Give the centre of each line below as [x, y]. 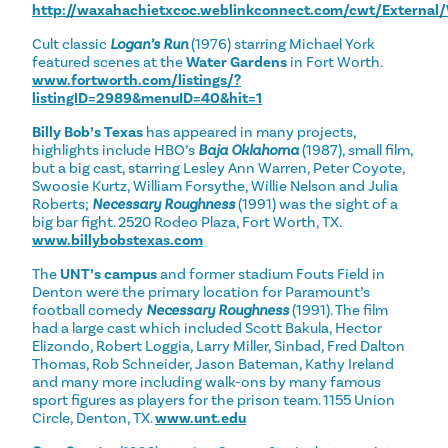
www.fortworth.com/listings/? [136, 79]
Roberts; [62, 203]
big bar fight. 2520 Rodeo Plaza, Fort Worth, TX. [186, 221]
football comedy [89, 309]
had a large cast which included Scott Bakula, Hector [207, 327]
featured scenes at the [109, 61]
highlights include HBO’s [115, 149]
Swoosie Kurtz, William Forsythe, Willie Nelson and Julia [215, 185]
